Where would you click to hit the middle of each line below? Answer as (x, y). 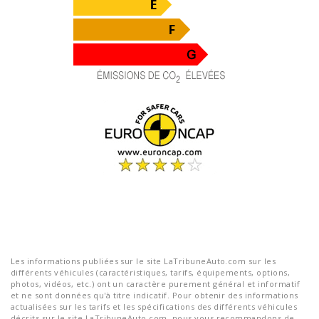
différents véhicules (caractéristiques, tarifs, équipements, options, (151, 272)
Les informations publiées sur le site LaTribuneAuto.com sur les (143, 261)
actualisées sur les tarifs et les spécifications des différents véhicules (154, 307)
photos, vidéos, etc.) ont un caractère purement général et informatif (156, 284)
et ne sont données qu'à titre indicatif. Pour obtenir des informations (155, 295)
